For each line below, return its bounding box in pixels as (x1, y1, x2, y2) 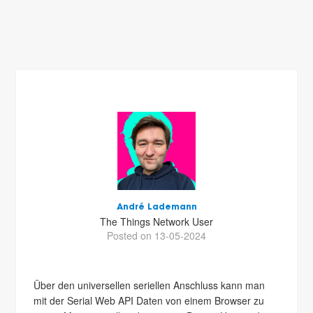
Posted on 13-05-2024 (107, 228, 206, 242)
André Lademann (116, 203, 197, 212)
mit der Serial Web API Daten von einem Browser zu (34, 293, 265, 307)
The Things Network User (100, 214, 213, 228)
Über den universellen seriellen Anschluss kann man (34, 278, 265, 292)
